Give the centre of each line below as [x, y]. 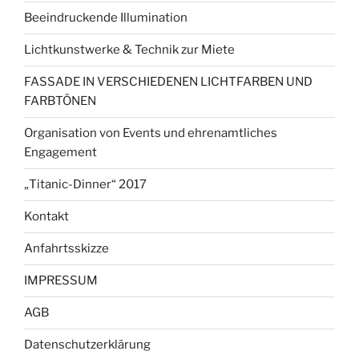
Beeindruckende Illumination [106, 18]
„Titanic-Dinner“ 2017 [85, 185]
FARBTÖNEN [60, 101]
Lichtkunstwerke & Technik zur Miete [129, 50]
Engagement [61, 153]
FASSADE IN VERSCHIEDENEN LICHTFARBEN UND [168, 82]
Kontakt [46, 217]
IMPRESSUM [61, 281]
